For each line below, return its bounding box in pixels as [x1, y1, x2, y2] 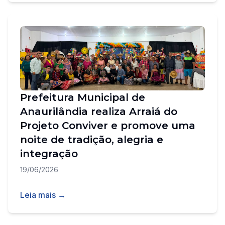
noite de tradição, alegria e [20, 134, 163, 146]
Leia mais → [20, 190, 66, 200]
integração [20, 148, 78, 160]
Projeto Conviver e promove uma [20, 120, 195, 132]
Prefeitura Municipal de [20, 91, 145, 103]
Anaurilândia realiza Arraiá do [20, 105, 177, 118]
